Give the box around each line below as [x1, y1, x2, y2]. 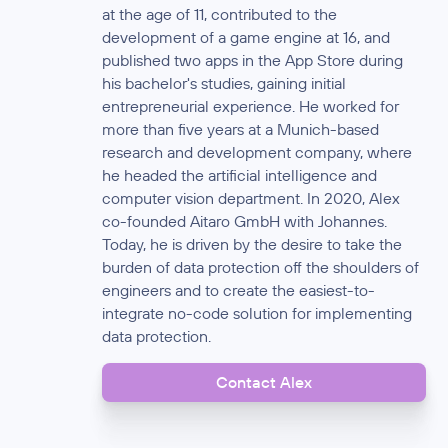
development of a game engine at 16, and [102, 26, 391, 47]
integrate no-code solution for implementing [102, 302, 413, 323]
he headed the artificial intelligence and [102, 164, 378, 185]
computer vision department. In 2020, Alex [102, 187, 401, 208]
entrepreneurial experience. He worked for [102, 95, 400, 116]
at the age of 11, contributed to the [102, 3, 338, 24]
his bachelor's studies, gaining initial [102, 72, 347, 93]
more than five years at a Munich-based [102, 118, 380, 139]
